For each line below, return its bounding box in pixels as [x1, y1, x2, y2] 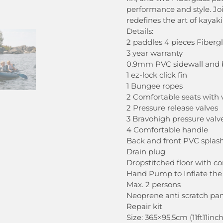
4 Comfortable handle [126, 125, 208, 135]
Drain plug [126, 147, 165, 157]
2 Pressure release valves [126, 103, 218, 113]
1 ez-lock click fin [126, 70, 187, 80]
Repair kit [126, 202, 162, 212]
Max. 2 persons [126, 180, 181, 190]
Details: [126, 26, 153, 36]
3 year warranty [126, 48, 183, 58]
